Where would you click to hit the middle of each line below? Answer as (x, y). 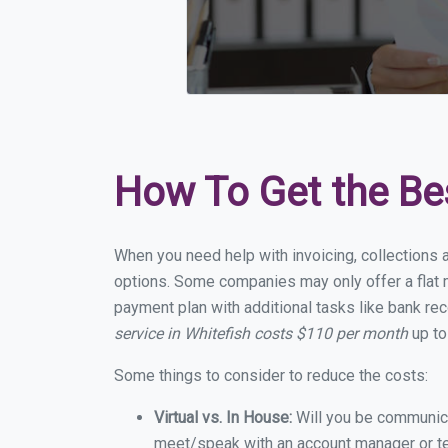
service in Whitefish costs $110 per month (261, 333)
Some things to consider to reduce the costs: (271, 375)
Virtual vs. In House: (223, 417)
